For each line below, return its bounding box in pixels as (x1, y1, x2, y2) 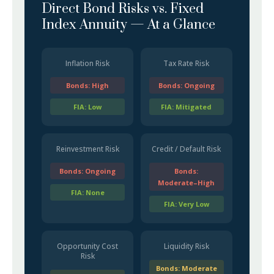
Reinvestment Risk (56, 144, 119, 154)
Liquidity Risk (163, 241, 209, 251)
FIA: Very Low (163, 199, 209, 209)
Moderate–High (158, 178, 215, 187)
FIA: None (70, 188, 105, 197)
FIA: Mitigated (161, 102, 212, 111)
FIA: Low (73, 102, 102, 111)
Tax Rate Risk (163, 58, 210, 68)
